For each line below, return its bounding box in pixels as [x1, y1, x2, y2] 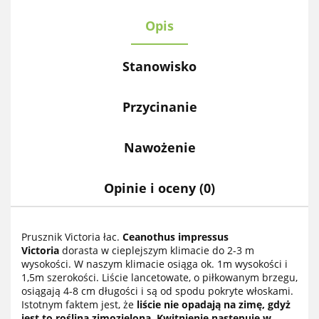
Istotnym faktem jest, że [21, 297, 137, 311]
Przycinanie [122, 98, 197, 115]
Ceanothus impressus [122, 229, 229, 244]
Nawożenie [123, 138, 196, 156]
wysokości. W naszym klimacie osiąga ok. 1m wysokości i [21, 256, 288, 271]
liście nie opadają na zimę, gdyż [137, 297, 291, 311]
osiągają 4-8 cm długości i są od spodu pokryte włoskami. [21, 283, 293, 298]
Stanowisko [122, 57, 197, 75]
